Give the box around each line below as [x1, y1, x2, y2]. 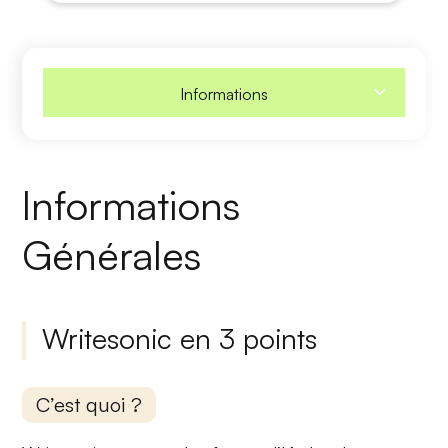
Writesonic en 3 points [42, 320, 318, 356]
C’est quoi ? [36, 391, 143, 417]
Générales [22, 229, 202, 280]
